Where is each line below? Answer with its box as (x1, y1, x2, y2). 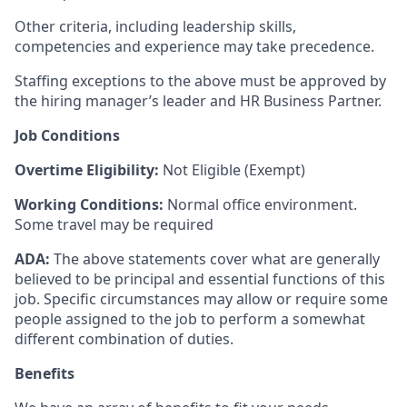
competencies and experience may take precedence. (15, 36, 374, 56)
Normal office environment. (164, 194, 357, 214)
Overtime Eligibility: (15, 160, 159, 180)
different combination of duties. (15, 329, 233, 349)
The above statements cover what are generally (54, 249, 380, 269)
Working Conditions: (15, 194, 164, 214)
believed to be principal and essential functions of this (15, 269, 385, 289)
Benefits (15, 363, 74, 383)
